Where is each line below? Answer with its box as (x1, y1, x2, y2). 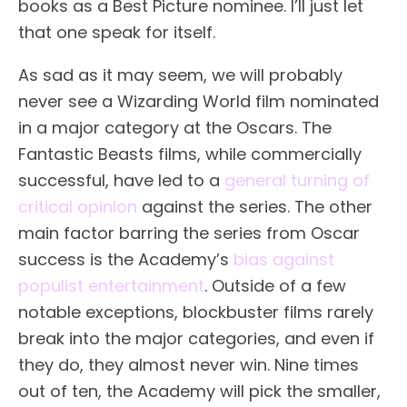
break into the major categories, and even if (18, 327, 374, 351)
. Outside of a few (204, 274, 346, 298)
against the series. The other (137, 195, 372, 219)
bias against (233, 248, 334, 272)
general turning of (224, 169, 370, 193)
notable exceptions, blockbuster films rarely (18, 301, 373, 324)
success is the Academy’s (18, 248, 233, 272)
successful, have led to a (18, 169, 224, 193)
